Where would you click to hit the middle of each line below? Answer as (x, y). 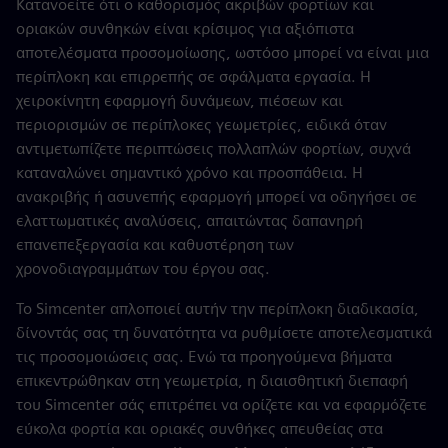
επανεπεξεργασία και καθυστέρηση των (155, 245)
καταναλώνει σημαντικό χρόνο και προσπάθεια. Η (189, 173)
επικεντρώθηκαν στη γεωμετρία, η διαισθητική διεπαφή (212, 381)
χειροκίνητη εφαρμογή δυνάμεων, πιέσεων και (179, 101)
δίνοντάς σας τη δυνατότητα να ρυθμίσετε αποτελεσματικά (224, 333)
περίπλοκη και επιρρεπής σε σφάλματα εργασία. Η (193, 77)
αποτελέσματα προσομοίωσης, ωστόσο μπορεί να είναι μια (222, 53)
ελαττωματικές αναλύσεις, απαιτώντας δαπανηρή (189, 221)
